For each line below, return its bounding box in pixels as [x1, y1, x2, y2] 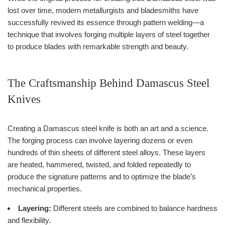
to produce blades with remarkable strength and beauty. [8, 42, 188, 51]
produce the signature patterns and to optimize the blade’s [8, 172, 196, 181]
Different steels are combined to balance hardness [51, 203, 217, 212]
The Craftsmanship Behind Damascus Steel [8, 76, 209, 89]
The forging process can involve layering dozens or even [8, 136, 192, 145]
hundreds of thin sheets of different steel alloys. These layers [8, 148, 205, 157]
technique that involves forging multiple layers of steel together [8, 30, 210, 39]
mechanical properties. [8, 184, 82, 193]
